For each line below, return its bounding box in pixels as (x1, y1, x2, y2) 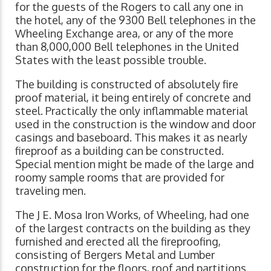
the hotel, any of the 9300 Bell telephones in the (15, 13, 256, 27)
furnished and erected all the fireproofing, (15, 235, 221, 249)
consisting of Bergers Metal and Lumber (15, 248, 215, 262)
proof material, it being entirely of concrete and (15, 91, 251, 105)
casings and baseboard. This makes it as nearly (15, 131, 247, 145)
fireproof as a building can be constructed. (15, 144, 224, 158)
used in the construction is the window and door (15, 117, 256, 131)
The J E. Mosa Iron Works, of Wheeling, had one (15, 208, 249, 222)
